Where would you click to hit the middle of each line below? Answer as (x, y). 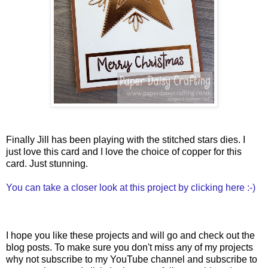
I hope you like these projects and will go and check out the (130, 235)
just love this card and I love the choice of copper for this (124, 151)
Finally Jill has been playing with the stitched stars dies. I (126, 139)
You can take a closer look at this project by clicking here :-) (131, 187)
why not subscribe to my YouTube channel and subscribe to (132, 259)
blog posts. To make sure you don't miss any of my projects (130, 247)
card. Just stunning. (48, 163)
